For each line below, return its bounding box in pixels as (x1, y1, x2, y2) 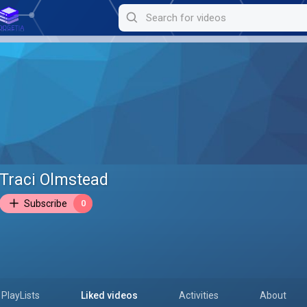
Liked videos (81, 290, 138, 302)
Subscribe (24, 198, 67, 210)
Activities (179, 290, 219, 302)
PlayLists (1, 290, 40, 302)
